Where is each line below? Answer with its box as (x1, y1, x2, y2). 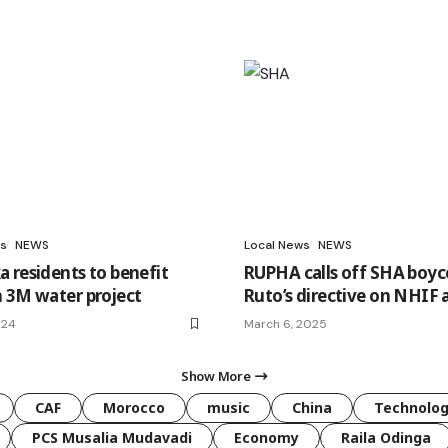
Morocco (103, 397, 165, 417)
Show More (181, 366, 251, 385)
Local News (244, 236, 310, 253)
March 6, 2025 (244, 315, 327, 332)
